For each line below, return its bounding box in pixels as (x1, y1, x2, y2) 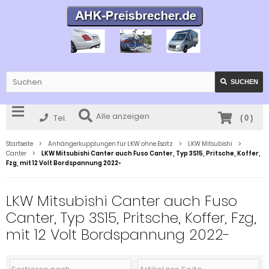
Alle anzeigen (96, 110, 150, 122)
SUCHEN (231, 77, 258, 85)
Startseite (6, 139, 33, 148)
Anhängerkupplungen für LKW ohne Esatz (48, 139, 173, 148)
